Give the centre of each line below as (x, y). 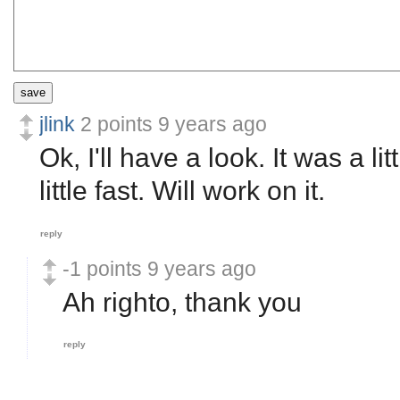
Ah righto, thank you (182, 302)
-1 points (102, 268)
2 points (117, 124)
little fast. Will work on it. (182, 191)
